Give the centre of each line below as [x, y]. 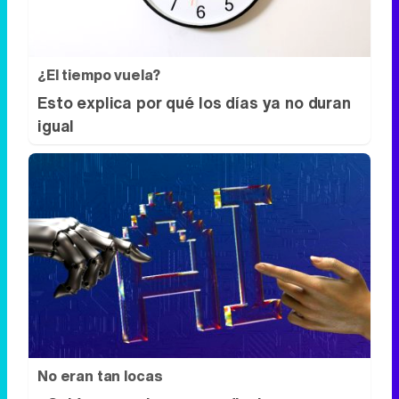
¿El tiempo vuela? [99, 74]
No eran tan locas [100, 376]
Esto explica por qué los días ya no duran [194, 102]
